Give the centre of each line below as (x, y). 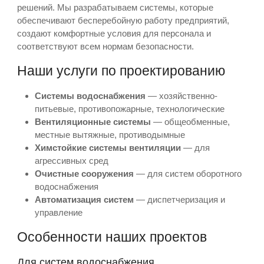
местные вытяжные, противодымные (110, 135)
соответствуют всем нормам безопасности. (105, 46)
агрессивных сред (71, 161)
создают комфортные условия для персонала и (114, 33)
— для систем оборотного (187, 174)
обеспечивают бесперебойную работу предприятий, (123, 20)
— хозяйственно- (181, 96)
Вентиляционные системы (93, 122)
